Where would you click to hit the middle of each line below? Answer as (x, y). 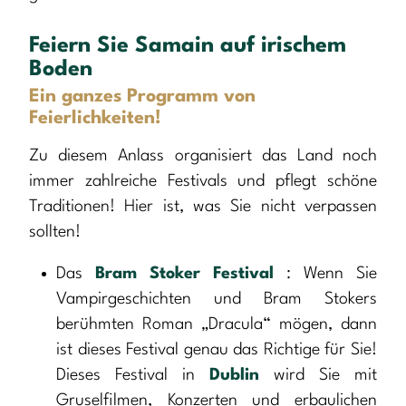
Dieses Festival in (133, 376)
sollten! (55, 232)
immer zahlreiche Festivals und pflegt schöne (203, 182)
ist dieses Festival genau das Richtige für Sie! (217, 350)
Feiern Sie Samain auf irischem (188, 47)
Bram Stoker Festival (191, 274)
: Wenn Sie (332, 274)
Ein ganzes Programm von (142, 97)
